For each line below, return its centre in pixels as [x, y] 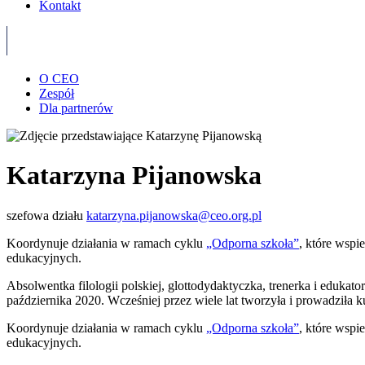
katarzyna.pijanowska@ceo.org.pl [174, 215]
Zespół [57, 93]
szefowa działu [45, 215]
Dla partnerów [76, 108]
